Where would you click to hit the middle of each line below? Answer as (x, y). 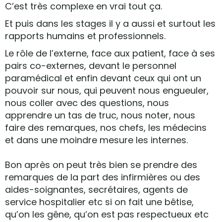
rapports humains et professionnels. (85, 36)
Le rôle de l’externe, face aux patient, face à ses (110, 53)
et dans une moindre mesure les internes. (96, 140)
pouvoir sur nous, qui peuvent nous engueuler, (107, 90)
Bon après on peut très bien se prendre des (101, 165)
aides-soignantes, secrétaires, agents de (96, 190)
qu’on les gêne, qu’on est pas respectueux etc (107, 214)
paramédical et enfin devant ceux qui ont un (103, 78)
